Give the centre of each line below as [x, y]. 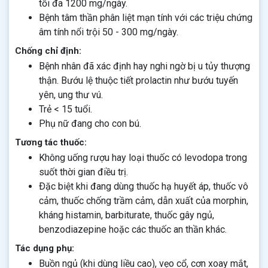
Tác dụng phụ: [45, 248]
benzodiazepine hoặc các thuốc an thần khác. [133, 229]
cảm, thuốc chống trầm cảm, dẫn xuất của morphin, [144, 201]
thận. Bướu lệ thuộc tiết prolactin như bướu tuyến [138, 80]
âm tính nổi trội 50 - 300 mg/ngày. [109, 32]
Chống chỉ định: [48, 51]
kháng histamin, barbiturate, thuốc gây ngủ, [127, 215]
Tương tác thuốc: [51, 142]
